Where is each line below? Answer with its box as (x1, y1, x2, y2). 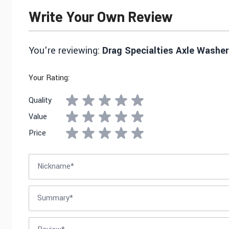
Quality (29, 95, 52, 106)
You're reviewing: (29, 44, 102, 58)
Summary (28, 186, 60, 197)
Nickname (28, 154, 61, 165)
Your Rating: (29, 73, 70, 84)
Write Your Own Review (29, 8, 173, 26)
